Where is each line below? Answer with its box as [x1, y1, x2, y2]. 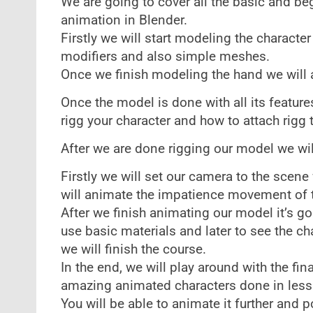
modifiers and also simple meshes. [60, 49, 270, 64]
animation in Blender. [60, 13, 187, 28]
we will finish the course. [60, 242, 206, 257]
